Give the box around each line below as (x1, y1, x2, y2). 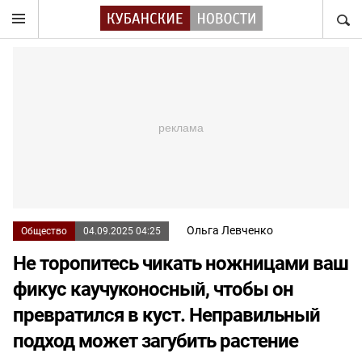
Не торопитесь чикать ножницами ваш (13, 252, 348, 275)
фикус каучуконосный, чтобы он (13, 278, 293, 301)
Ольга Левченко (187, 224, 273, 237)
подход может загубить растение (13, 330, 298, 352)
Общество (21, 225, 67, 237)
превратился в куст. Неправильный (13, 304, 320, 326)
